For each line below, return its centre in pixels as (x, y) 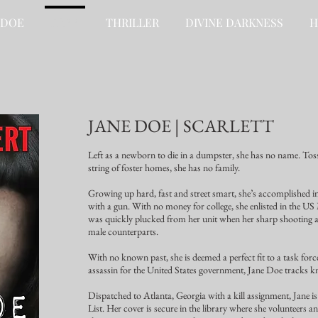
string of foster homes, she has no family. (164, 168)
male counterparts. (123, 231)
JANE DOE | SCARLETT (181, 126)
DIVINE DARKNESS (234, 22)
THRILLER (132, 22)
